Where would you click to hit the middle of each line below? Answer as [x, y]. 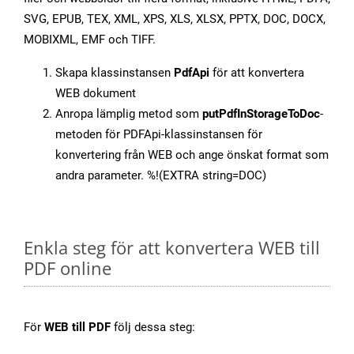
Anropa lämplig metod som [129, 114]
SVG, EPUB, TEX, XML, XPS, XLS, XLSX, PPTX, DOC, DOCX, [175, 19]
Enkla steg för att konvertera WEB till [172, 248]
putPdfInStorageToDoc [261, 114]
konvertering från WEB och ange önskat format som [192, 155]
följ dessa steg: [153, 328]
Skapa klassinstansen [115, 73]
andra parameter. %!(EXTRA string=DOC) [161, 176]
